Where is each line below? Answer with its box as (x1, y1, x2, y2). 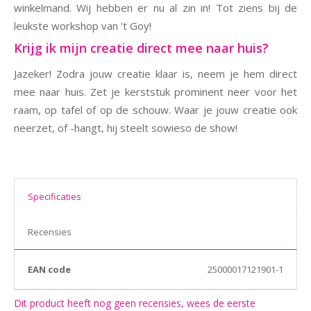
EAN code (28, 262, 71, 276)
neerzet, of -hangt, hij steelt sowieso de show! (14, 120, 240, 135)
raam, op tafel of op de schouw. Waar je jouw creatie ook (14, 102, 297, 117)
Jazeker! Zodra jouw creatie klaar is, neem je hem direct (14, 66, 297, 81)
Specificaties (28, 190, 81, 203)
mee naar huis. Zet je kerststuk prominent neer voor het (14, 84, 297, 99)
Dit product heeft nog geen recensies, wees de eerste (14, 296, 255, 310)
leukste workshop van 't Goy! (14, 18, 151, 33)
